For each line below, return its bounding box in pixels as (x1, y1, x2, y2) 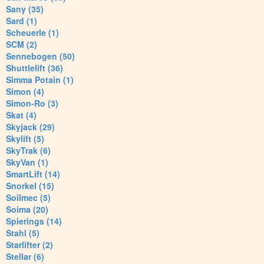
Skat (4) (6, 109, 37, 121)
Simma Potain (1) (6, 74, 74, 86)
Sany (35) (6, 3, 44, 15)
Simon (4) (6, 85, 44, 98)
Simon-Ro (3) (6, 97, 58, 110)
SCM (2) (6, 38, 37, 51)
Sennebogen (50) (6, 50, 75, 62)
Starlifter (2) (6, 239, 53, 251)
